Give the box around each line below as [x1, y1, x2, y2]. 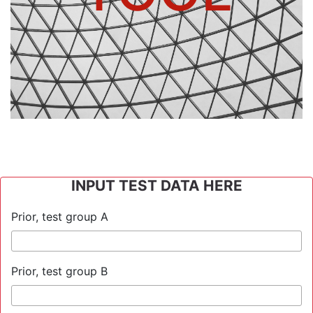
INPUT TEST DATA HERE [71, 177, 242, 194]
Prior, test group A [11, 210, 108, 224]
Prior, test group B [11, 264, 108, 278]
